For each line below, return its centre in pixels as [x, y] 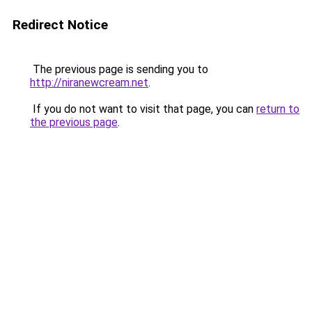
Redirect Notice [60, 25]
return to [278, 109]
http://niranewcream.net [89, 83]
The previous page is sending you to [119, 69]
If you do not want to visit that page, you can [143, 109]
